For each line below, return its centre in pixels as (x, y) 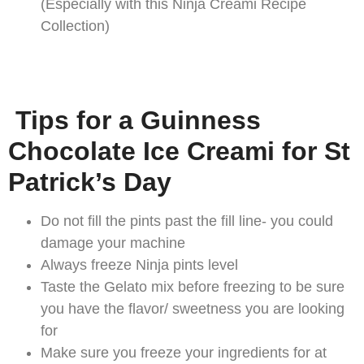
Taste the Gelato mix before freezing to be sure (193, 286)
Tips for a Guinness (134, 120)
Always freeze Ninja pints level (139, 264)
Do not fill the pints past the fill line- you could (187, 221)
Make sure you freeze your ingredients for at (184, 352)
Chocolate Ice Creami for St (179, 151)
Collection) (75, 26)
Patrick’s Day (90, 182)
